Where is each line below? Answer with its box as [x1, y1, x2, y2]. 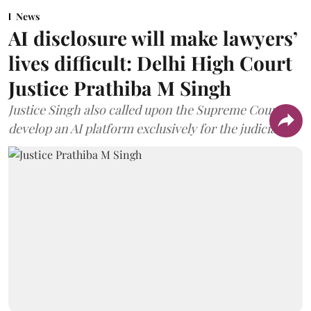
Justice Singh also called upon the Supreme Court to [8, 101, 294, 118]
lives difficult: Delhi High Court [8, 50, 292, 76]
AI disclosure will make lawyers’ [8, 25, 297, 51]
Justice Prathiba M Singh [8, 75, 231, 101]
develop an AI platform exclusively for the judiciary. [8, 120, 291, 137]
